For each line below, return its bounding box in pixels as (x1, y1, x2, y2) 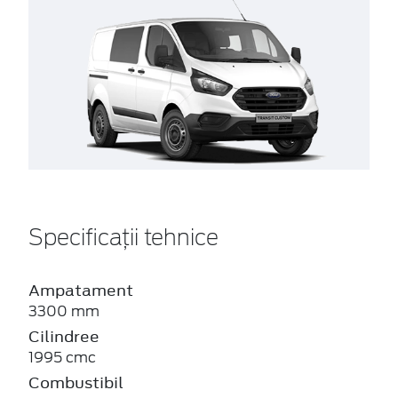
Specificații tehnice (28, 227, 219, 250)
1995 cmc (28, 348, 96, 366)
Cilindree (28, 325, 99, 347)
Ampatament (28, 279, 133, 301)
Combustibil (28, 371, 123, 394)
